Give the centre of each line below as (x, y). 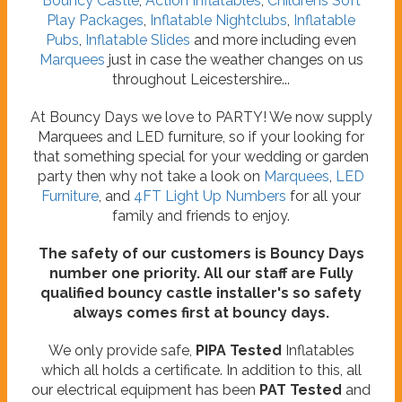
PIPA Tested (240, 351)
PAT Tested (301, 390)
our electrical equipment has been (145, 390)
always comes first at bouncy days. (201, 313)
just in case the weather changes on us (234, 60)
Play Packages (95, 21)
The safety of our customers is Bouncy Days (201, 254)
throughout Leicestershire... (201, 80)
